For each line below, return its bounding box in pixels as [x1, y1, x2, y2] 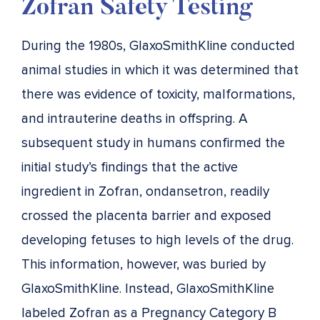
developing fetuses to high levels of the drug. [21, 231, 294, 249]
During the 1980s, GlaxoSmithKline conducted [21, 37, 295, 54]
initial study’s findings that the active [21, 159, 238, 176]
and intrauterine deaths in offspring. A [21, 110, 248, 127]
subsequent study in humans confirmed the [21, 134, 285, 151]
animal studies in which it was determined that [21, 61, 299, 79]
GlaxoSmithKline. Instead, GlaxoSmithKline [21, 280, 274, 297]
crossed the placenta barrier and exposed [21, 207, 271, 224]
